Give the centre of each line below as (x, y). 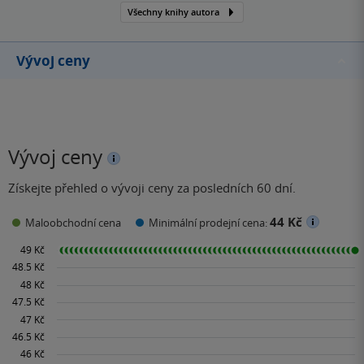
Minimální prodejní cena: (209, 223)
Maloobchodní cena (73, 223)
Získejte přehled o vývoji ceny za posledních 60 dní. (152, 188)
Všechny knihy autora (173, 11)
